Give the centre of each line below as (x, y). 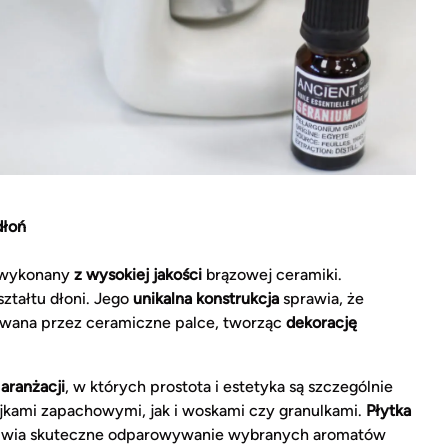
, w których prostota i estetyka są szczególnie (229, 386)
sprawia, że (321, 298)
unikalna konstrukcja (206, 298)
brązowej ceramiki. (272, 274)
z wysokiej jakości (138, 274)
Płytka (388, 410)
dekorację (321, 322)
